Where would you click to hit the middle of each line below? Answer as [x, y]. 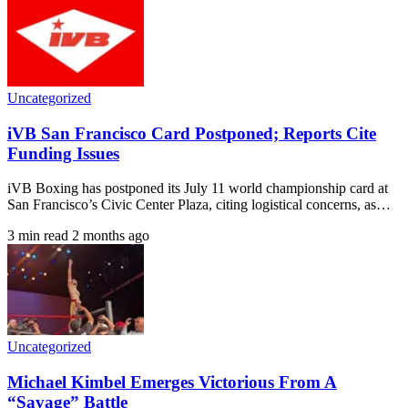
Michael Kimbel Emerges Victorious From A [172, 382]
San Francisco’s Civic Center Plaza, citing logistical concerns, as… [199, 205]
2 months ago [111, 236]
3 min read [38, 236]
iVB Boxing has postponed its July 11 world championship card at [198, 189]
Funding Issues [63, 153]
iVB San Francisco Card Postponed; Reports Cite [192, 133]
